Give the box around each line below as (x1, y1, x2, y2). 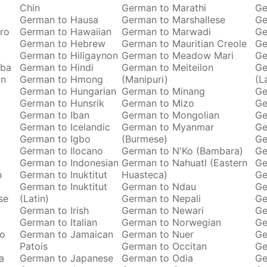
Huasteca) (122, 169, 168, 181)
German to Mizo (122, 97, 195, 109)
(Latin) (19, 193, 49, 204)
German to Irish (19, 204, 89, 216)
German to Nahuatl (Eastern (122, 157, 248, 169)
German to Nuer (122, 228, 194, 240)
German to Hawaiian (19, 26, 111, 38)
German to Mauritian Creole (122, 38, 247, 49)
